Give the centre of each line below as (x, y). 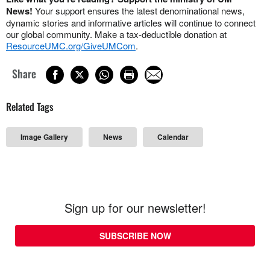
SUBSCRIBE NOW (135, 236)
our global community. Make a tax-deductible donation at (116, 34)
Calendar (173, 137)
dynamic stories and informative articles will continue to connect (131, 22)
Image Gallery (44, 137)
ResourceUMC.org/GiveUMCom (71, 45)
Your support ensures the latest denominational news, (140, 10)
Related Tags (30, 107)
